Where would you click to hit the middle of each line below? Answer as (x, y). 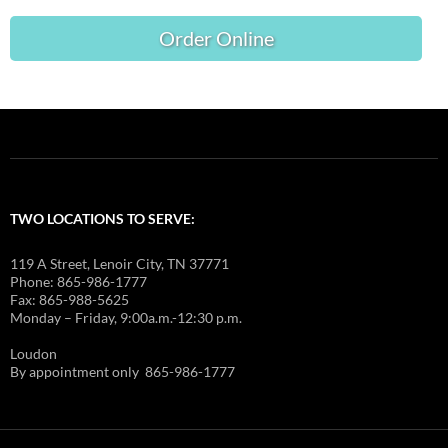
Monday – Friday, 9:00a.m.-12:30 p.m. (126, 317)
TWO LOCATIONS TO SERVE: (102, 218)
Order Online (216, 37)
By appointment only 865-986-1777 (122, 371)
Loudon (33, 353)
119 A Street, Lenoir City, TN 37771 (119, 263)
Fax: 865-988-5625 (69, 299)
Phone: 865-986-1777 (78, 281)
